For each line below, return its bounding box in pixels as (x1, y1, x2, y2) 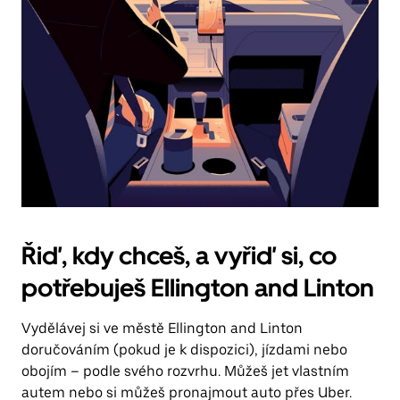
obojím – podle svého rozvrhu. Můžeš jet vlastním (21, 362, 349, 379)
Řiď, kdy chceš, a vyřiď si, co (21, 240, 337, 271)
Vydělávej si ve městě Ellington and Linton (21, 320, 303, 337)
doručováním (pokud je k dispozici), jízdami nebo (21, 341, 347, 358)
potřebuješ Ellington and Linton (21, 272, 374, 303)
